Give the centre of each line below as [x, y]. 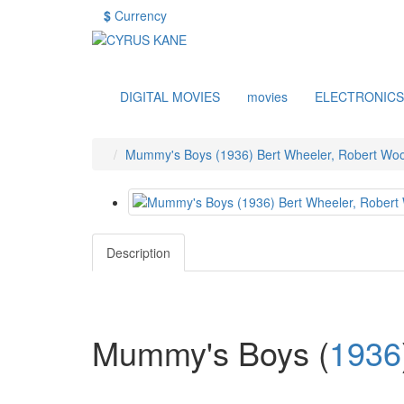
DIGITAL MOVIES [170, 96]
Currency [141, 15]
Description [138, 252]
